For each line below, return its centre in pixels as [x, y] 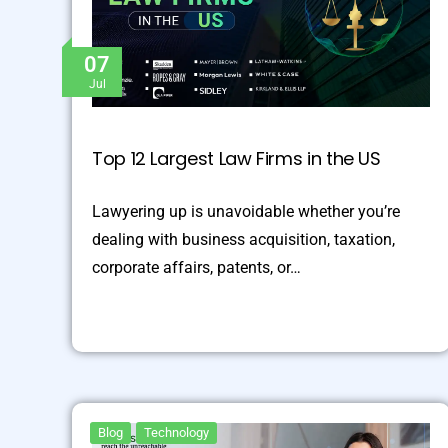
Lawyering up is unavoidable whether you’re [246, 211]
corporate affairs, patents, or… [196, 267]
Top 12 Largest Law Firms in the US [236, 158]
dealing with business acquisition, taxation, [243, 239]
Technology [176, 432]
